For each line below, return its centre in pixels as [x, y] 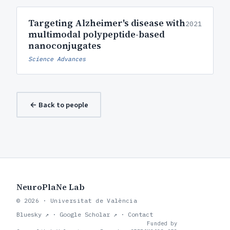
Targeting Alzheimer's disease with [107, 23]
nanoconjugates [65, 45]
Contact [140, 214]
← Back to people [59, 105]
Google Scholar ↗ [88, 214]
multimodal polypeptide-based [97, 34]
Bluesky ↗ [33, 214]
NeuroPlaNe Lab [51, 187]
